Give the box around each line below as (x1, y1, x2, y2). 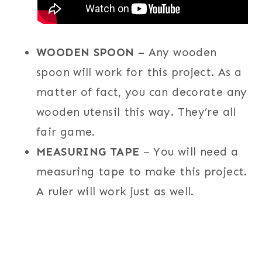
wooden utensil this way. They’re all (36, 105, 236, 119)
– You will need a (139, 144, 239, 158)
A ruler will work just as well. (36, 184, 194, 198)
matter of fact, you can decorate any (36, 85, 247, 99)
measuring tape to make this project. (36, 164, 247, 178)
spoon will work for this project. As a (36, 65, 242, 79)
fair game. (36, 125, 95, 139)
